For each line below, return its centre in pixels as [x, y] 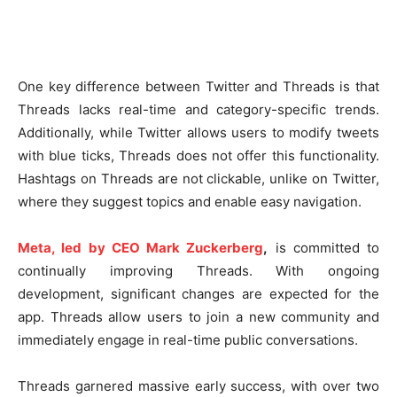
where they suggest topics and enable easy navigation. [190, 202]
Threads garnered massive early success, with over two [198, 386]
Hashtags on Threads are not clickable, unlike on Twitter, [198, 179]
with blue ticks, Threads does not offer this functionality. [198, 156]
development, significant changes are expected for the [198, 294]
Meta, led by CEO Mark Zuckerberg [141, 248]
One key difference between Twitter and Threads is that [198, 87]
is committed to [323, 248]
